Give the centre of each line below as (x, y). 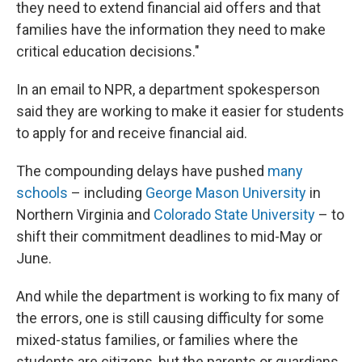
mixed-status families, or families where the (157, 340)
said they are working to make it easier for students (180, 111)
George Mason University (226, 193)
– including (107, 193)
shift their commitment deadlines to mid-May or (169, 236)
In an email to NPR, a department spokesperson (168, 89)
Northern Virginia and (85, 215)
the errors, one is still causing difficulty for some (170, 318)
